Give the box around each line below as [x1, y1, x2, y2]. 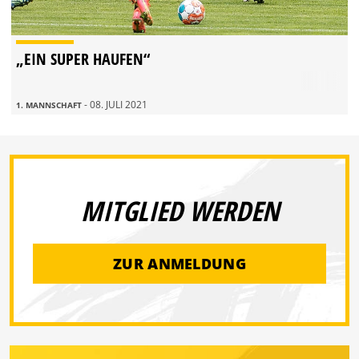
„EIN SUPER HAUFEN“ [16, 48, 150, 71]
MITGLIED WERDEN [80, 192, 279, 230]
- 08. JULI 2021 [84, 98, 147, 112]
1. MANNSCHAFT [16, 99, 84, 111]
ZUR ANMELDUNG [113, 253, 246, 273]
